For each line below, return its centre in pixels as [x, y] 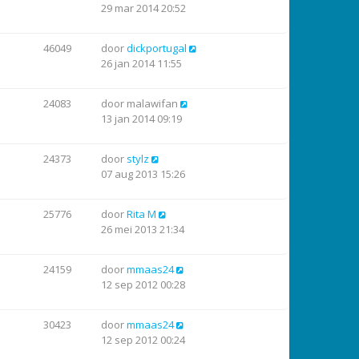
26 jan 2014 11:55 [141, 63]
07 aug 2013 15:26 [143, 174]
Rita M [141, 214]
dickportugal [157, 48]
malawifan [152, 103]
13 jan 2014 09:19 [141, 119]
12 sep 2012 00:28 [143, 284]
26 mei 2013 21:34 [143, 229]
